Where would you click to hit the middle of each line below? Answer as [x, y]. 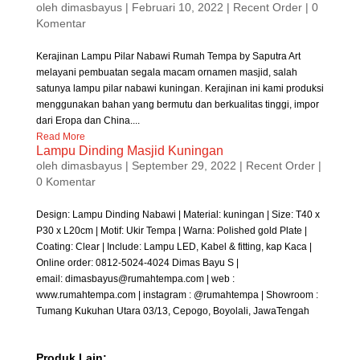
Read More [60, 137]
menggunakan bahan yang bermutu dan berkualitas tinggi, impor [177, 105]
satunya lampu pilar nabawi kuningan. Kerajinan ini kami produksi [180, 89]
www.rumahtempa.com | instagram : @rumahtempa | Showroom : [177, 295]
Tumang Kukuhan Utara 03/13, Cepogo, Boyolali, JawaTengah [172, 311]
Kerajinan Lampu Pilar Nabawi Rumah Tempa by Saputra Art [168, 57]
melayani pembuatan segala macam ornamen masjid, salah [166, 73]
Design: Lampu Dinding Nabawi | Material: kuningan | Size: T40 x [178, 215]
